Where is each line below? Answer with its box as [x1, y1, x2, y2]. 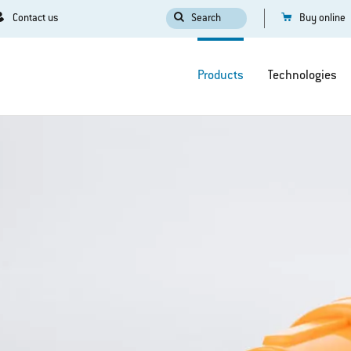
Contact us [12, 13, 58, 25]
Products [197, 69, 244, 84]
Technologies [267, 69, 337, 84]
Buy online [299, 13, 346, 25]
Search [190, 13, 221, 25]
